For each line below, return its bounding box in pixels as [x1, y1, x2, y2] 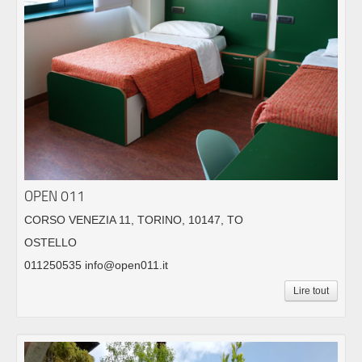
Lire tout [293, 284, 329, 297]
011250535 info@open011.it [24, 258, 168, 271]
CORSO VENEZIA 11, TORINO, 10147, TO [24, 213, 243, 226]
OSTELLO [24, 235, 77, 249]
